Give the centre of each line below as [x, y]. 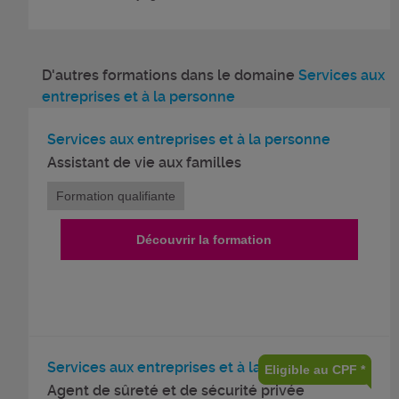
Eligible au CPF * [315, 370]
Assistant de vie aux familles [144, 163]
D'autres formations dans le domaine [170, 75]
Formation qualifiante [116, 196]
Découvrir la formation [204, 240]
